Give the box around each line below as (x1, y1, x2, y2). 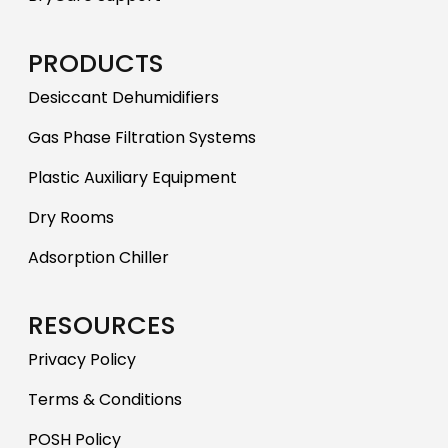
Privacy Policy (28, 348, 136, 372)
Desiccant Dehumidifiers (28, 86, 219, 110)
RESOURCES (28, 307, 176, 344)
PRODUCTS (28, 45, 164, 82)
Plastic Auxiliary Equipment (28, 166, 237, 190)
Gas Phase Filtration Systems (28, 126, 256, 150)
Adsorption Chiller (28, 246, 169, 270)
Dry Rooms (28, 206, 114, 230)
